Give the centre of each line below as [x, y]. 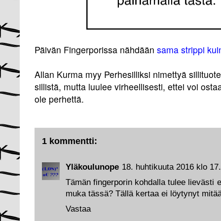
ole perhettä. [59, 99]
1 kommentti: [70, 141]
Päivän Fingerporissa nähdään [96, 50]
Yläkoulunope [92, 167]
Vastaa [78, 209]
